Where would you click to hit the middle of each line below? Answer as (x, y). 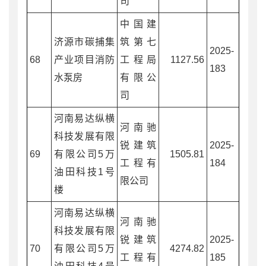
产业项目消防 (84, 59)
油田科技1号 (84, 172)
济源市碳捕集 (84, 42)
